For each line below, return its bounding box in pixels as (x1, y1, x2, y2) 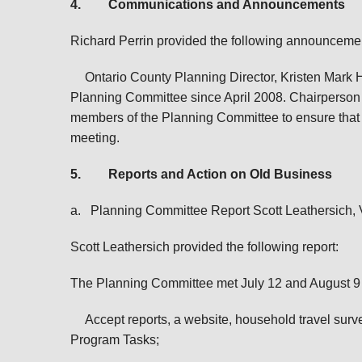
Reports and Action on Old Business (108, 167, 332, 181)
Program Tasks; (70, 333, 159, 347)
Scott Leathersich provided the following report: (70, 240, 339, 254)
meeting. (70, 131, 120, 145)
